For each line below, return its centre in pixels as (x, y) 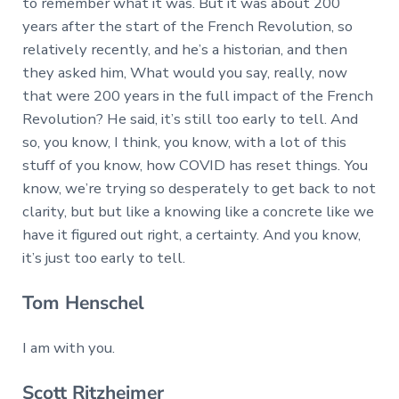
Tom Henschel (83, 303)
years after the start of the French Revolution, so (187, 27)
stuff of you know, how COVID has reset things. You (195, 166)
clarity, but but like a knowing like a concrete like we (198, 212)
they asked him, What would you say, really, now (184, 73)
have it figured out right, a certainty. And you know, (191, 235)
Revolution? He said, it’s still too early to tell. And (190, 119)
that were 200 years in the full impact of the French (197, 96)
